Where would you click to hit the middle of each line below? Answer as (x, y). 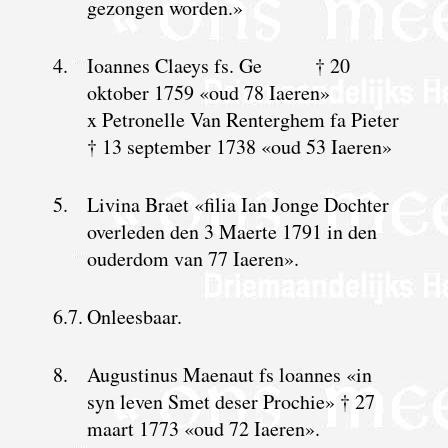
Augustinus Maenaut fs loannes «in (229, 374)
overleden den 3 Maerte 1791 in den (231, 231)
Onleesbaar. (134, 316)
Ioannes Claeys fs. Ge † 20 (218, 65)
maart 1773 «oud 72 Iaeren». (203, 428)
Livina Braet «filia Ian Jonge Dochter (237, 204)
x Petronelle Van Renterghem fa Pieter (242, 119)
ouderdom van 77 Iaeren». (192, 258)
